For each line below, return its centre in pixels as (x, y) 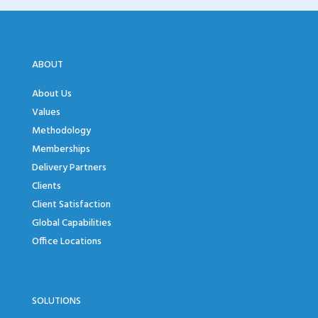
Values (46, 112)
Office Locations (66, 241)
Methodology (61, 131)
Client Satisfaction (71, 204)
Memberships (61, 149)
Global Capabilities (71, 223)
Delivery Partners (69, 168)
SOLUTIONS (56, 301)
